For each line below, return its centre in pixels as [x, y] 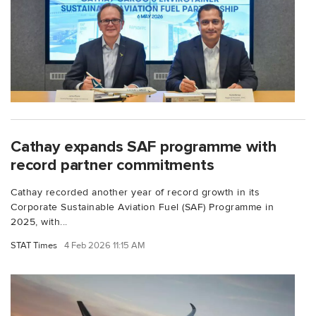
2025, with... [39, 221]
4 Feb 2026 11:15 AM [105, 245]
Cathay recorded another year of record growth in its [135, 192]
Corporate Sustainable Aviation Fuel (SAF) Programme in [142, 207]
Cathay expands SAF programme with [144, 146]
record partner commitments [113, 165]
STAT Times [34, 245]
